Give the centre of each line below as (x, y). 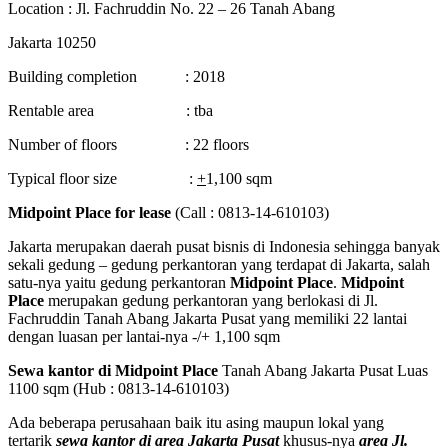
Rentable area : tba (110, 110)
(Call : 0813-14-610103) (250, 212)
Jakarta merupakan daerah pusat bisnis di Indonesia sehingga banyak (224, 246)
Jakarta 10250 (52, 42)
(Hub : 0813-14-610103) (151, 388)
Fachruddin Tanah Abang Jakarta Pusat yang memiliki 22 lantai (207, 318)
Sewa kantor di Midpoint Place (115, 370)
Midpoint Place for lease (89, 212)
